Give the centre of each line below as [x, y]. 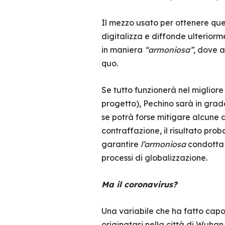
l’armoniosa [163, 144]
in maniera [123, 50]
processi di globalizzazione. [154, 158]
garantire [121, 144]
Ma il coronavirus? [139, 184]
